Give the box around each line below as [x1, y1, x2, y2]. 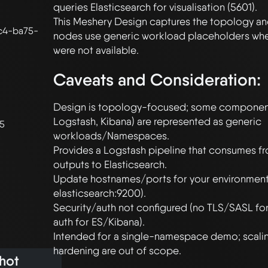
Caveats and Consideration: [53, 69, 261, 90]
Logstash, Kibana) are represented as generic [53, 115, 261, 128]
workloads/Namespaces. [53, 129, 169, 142]
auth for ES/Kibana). [53, 215, 145, 229]
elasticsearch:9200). [53, 187, 146, 200]
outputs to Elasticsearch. [53, 158, 167, 171]
